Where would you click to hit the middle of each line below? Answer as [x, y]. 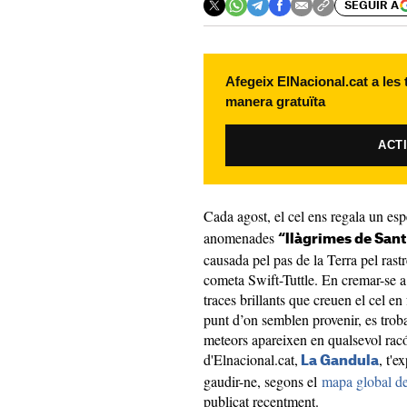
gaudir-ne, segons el [263, 381]
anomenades [241, 238]
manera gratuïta [275, 101]
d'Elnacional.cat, [251, 359]
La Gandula [340, 361]
